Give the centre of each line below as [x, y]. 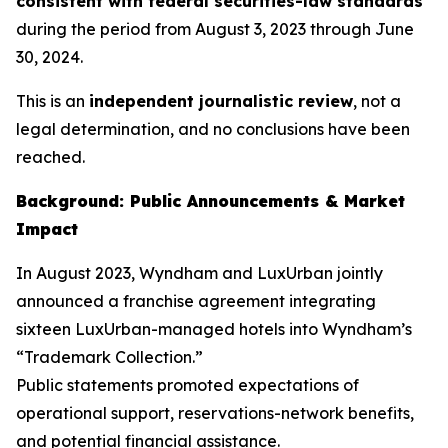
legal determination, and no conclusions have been [213, 129]
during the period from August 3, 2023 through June [215, 29]
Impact [47, 229]
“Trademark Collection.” [109, 357]
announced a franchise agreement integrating [196, 301]
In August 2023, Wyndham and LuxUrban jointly [199, 273]
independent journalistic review [221, 101]
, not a [377, 101]
